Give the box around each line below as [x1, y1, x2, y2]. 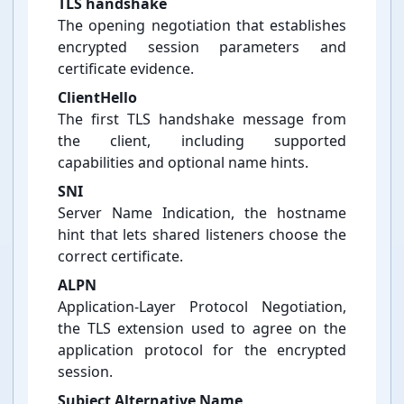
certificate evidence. [58, 59, 194, 79]
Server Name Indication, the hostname [58, 203, 346, 224]
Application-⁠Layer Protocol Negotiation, [58, 297, 346, 317]
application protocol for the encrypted [58, 340, 346, 361]
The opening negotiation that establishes [58, 15, 346, 36]
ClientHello [58, 87, 137, 108]
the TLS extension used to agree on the [58, 318, 346, 339]
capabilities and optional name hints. [58, 152, 308, 173]
